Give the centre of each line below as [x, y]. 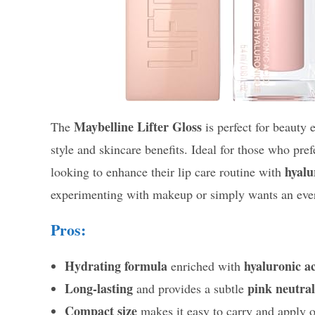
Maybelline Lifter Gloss [138, 127]
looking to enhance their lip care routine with [168, 172]
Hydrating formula [116, 266]
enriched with [206, 266]
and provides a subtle [190, 289]
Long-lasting [99, 289]
